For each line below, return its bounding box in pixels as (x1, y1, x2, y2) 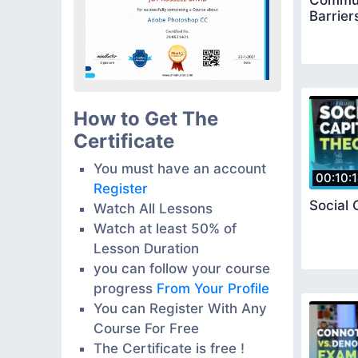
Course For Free (93, 320, 199, 336)
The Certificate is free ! (93, 340, 245, 356)
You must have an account (93, 160, 266, 177)
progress (93, 280, 157, 296)
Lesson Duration (93, 240, 199, 257)
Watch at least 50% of (93, 220, 237, 237)
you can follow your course (93, 260, 270, 276)
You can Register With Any (93, 300, 267, 316)
